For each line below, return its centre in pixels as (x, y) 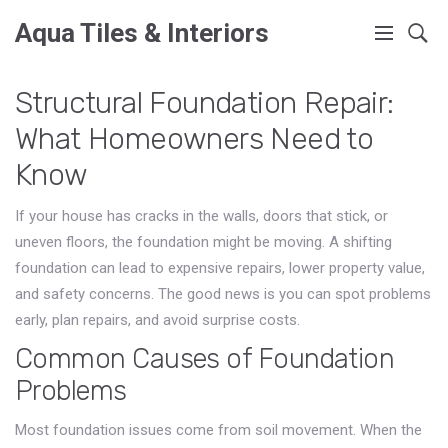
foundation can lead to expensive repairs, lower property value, (220, 268)
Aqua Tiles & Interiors (142, 32)
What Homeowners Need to (194, 139)
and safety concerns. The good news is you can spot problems (223, 294)
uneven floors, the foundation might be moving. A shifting (203, 242)
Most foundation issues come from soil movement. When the (218, 430)
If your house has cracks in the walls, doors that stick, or (201, 216)
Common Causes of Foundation (205, 359)
